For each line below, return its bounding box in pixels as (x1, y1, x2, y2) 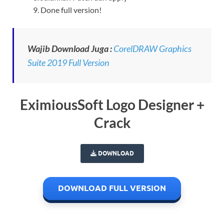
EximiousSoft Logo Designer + (19, 95, 204, 113)
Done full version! (40, 4, 101, 14)
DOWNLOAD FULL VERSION (58, 183, 166, 193)
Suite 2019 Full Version (27, 56, 109, 68)
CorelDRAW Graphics (113, 42, 191, 54)
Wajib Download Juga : (27, 42, 112, 54)
